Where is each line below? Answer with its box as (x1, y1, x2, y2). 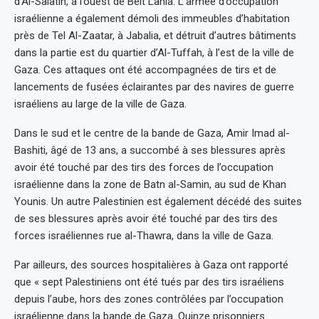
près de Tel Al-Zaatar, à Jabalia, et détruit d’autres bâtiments (14, 29, 296, 43)
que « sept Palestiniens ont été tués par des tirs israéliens (14, 276, 284, 289)
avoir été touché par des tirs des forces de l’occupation (14, 161, 273, 174)
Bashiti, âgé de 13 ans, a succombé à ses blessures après (14, 144, 286, 157)
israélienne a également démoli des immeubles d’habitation (14, 12, 290, 26)
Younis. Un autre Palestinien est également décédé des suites (14, 195, 302, 209)
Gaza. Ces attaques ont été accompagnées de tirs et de (14, 63, 276, 77)
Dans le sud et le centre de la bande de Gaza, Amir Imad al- (14, 127, 290, 140)
